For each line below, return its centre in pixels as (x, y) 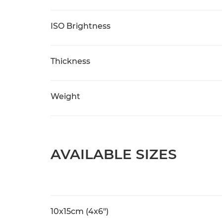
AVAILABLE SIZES (114, 154)
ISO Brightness (81, 26)
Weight (65, 96)
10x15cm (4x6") (80, 211)
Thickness (70, 61)
